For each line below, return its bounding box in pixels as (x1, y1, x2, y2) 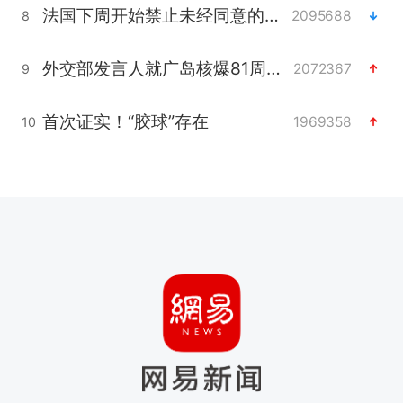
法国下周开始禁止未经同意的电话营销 (264, 4, 279, 27)
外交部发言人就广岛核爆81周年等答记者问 (265, 58, 281, 80)
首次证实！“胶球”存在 (41, 111, 209, 133)
